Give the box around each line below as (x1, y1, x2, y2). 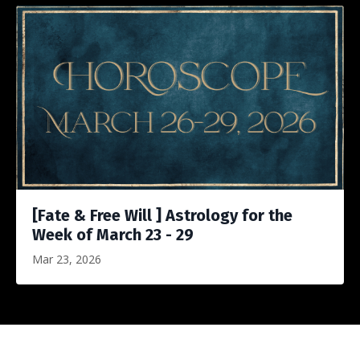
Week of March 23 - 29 (32, 225, 194, 245)
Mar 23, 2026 (32, 252, 101, 268)
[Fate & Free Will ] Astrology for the (32, 206, 292, 226)
